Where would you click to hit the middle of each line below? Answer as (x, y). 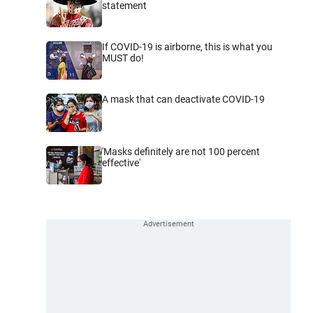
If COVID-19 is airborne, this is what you (187, 46)
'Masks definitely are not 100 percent (181, 151)
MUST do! (123, 58)
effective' (121, 162)
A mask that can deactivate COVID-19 (183, 99)
